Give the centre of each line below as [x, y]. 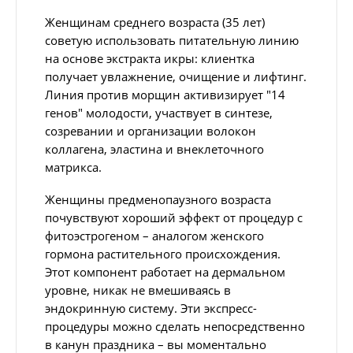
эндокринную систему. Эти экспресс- [151, 308]
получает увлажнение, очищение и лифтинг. [176, 77]
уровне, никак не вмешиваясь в [138, 290]
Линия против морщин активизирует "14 [165, 95]
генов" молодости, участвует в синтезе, [159, 113]
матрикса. [73, 167]
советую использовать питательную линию [172, 41]
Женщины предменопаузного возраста [158, 200]
